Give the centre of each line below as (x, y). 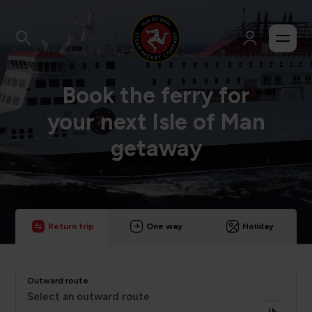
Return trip (71, 226)
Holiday (258, 226)
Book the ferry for (156, 95)
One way (164, 226)
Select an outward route (89, 297)
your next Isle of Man (156, 122)
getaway (156, 148)
